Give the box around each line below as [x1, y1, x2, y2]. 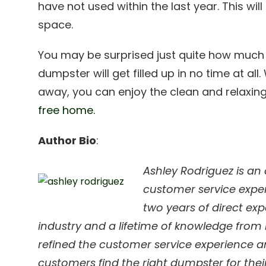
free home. [38, 103, 95, 118]
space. [38, 17, 73, 32]
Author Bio [38, 133, 96, 148]
